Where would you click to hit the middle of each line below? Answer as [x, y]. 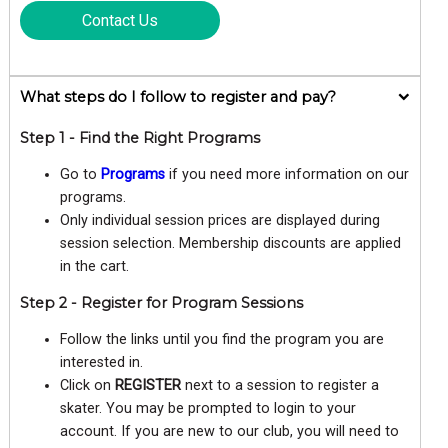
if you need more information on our [286, 175]
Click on [87, 385]
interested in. [101, 362]
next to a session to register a [279, 385]
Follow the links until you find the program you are [221, 339]
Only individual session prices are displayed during [219, 221]
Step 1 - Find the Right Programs [139, 137]
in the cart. [94, 267]
